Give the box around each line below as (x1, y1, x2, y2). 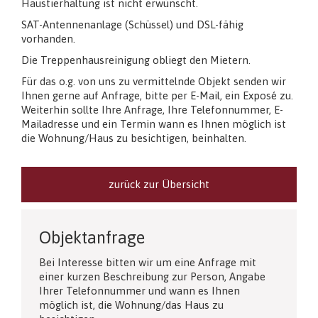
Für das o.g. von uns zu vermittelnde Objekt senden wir (21, 75, 286, 87)
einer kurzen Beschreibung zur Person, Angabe (39, 270, 265, 283)
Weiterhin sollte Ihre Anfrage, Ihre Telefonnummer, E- (21, 103, 283, 116)
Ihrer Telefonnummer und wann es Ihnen (39, 284, 240, 297)
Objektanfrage (39, 227, 145, 247)
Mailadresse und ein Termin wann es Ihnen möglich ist (21, 117, 286, 130)
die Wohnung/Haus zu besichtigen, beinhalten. (21, 131, 246, 144)
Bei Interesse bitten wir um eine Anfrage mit (39, 256, 256, 268)
